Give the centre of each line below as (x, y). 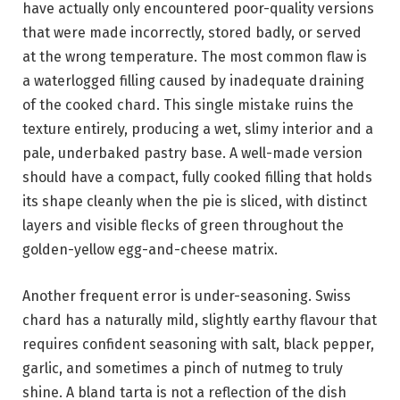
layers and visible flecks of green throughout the (183, 226)
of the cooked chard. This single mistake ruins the (188, 105)
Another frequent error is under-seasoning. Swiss (187, 296)
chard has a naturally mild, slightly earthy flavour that (200, 321)
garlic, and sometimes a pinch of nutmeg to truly (183, 369)
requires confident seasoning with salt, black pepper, (198, 345)
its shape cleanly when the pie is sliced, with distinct (195, 202)
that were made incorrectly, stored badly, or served (192, 33)
